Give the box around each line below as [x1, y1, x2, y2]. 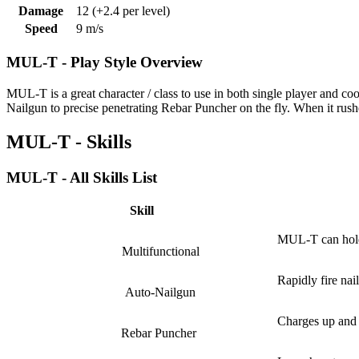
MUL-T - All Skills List [6, 168, 157, 186]
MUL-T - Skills [6, 131, 131, 152]
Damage [18, 4, 63, 18]
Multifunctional [118, 244, 200, 259]
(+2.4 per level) [89, 4, 170, 18]
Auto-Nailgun [122, 285, 196, 300]
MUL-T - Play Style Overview [6, 54, 203, 71]
